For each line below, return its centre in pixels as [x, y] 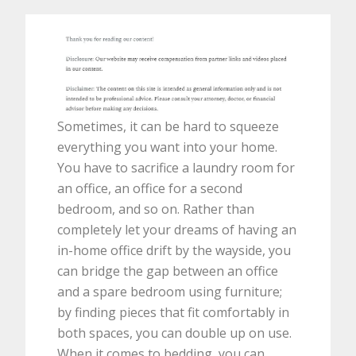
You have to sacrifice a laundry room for [176, 167]
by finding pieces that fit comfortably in [174, 312]
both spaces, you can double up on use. [175, 333]
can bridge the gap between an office [168, 271]
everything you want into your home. [168, 147]
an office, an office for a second [150, 188]
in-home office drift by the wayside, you [174, 250]
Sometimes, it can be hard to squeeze [168, 126]
